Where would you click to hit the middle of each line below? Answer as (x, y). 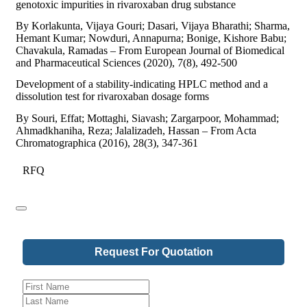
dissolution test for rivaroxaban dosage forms (112, 97)
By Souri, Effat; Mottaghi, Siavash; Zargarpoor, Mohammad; (147, 118)
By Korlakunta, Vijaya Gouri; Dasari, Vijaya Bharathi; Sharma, (153, 26)
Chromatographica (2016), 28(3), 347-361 (107, 143)
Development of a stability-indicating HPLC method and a (142, 84)
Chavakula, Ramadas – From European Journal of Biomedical (150, 51)
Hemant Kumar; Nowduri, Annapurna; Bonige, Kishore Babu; (151, 38)
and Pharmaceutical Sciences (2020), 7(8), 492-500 (126, 63)
